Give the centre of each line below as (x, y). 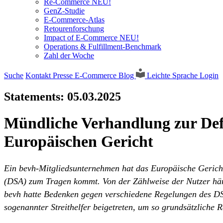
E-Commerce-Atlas (74, 20)
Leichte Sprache (172, 75)
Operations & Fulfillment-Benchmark (103, 47)
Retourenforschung (74, 29)
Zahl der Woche (69, 56)
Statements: (36, 96)
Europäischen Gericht (79, 142)
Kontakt (39, 75)
